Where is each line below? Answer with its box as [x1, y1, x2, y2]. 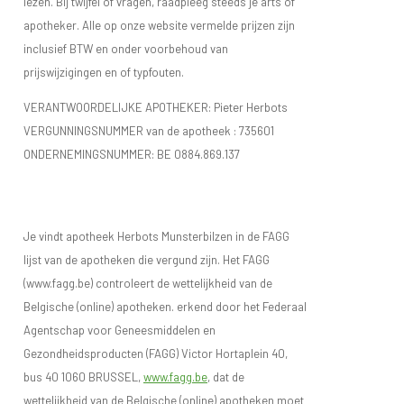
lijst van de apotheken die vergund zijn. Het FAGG [23, 252, 270, 267]
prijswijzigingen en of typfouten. [23, 64, 184, 79]
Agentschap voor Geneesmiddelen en [23, 322, 216, 337]
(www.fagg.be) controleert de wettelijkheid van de [23, 275, 272, 290]
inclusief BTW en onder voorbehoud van [23, 41, 228, 56]
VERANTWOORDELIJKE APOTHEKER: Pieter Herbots [23, 99, 288, 115]
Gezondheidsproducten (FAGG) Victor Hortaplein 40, [23, 345, 288, 361]
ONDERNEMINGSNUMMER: [23, 146, 157, 161]
